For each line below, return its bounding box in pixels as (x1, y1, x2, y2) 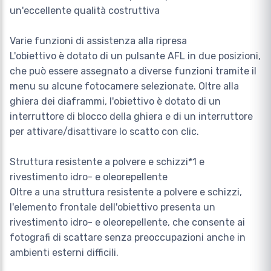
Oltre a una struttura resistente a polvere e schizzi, (10, 186, 242, 198)
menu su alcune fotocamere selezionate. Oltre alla (10, 80, 239, 93)
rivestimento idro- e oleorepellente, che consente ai (10, 217, 245, 229)
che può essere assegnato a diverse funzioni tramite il (10, 65, 256, 77)
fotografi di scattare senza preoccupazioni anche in (10, 232, 246, 244)
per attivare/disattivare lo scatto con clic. (10, 126, 199, 138)
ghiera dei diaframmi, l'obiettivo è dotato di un (10, 96, 221, 108)
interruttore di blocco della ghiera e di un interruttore (10, 111, 253, 123)
